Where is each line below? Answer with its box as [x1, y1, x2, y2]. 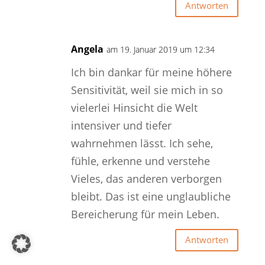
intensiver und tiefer [70, 118, 172, 132]
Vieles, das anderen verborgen [70, 171, 222, 186]
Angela [70, 42, 104, 56]
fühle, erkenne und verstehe [70, 153, 210, 168]
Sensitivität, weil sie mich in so [70, 82, 223, 97]
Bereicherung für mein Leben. [70, 206, 219, 221]
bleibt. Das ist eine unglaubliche [70, 189, 231, 203]
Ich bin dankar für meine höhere [70, 64, 232, 79]
